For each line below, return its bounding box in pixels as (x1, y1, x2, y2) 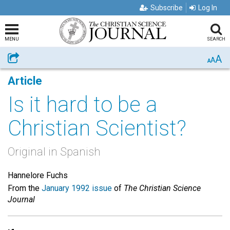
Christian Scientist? (8, 116, 186, 141)
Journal (8, 195, 35, 204)
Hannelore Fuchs (8, 170, 68, 180)
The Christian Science (124, 183, 201, 193)
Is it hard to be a (8, 92, 158, 117)
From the (8, 183, 42, 193)
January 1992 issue (42, 183, 112, 193)
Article (8, 74, 42, 87)
